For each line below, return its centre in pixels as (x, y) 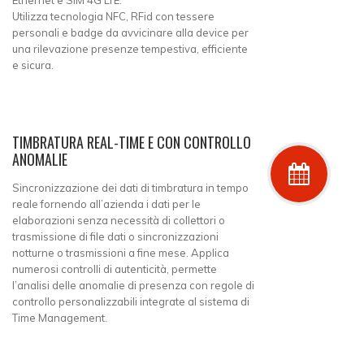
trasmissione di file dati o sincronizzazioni (115, 236)
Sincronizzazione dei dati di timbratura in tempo (130, 187)
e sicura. (33, 65)
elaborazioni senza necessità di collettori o (119, 220)
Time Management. (60, 317)
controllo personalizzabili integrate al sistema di (131, 301)
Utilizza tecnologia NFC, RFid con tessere (113, 16)
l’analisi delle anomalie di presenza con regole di (133, 285)
